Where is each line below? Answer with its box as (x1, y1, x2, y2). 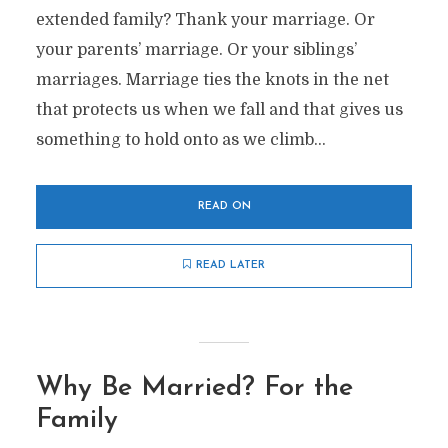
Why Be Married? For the (35, 375, 353, 402)
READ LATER (196, 260, 265, 271)
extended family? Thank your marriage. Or (35, 11, 375, 29)
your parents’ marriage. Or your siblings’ (35, 41, 357, 59)
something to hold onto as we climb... (35, 131, 326, 149)
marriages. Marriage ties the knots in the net (35, 71, 389, 89)
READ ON (197, 201, 251, 212)
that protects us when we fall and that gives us (35, 101, 403, 119)
